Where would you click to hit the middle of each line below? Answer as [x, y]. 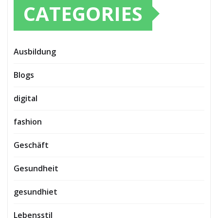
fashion [28, 121]
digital [26, 98]
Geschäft [31, 145]
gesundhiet [36, 191]
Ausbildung [35, 51]
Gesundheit [36, 168]
